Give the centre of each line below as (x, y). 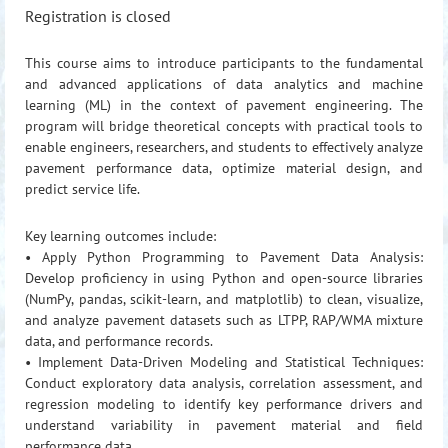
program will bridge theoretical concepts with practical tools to (224, 126)
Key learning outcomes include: (120, 235)
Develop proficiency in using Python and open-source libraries (224, 277)
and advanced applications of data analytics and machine (224, 84)
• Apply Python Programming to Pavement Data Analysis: (224, 256)
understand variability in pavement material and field (224, 424)
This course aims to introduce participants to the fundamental (224, 63)
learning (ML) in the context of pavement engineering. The (224, 105)
